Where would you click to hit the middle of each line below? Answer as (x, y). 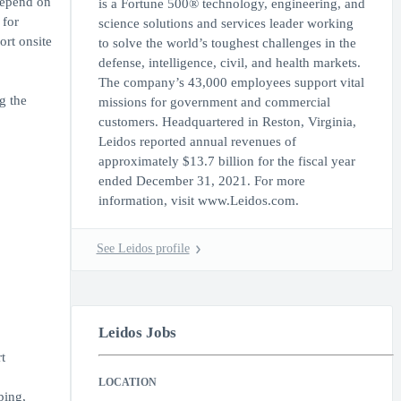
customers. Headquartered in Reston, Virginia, (227, 122)
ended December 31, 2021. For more (201, 181)
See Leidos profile (143, 248)
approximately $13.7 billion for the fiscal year (226, 161)
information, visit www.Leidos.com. (198, 200)
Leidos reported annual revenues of (197, 141)
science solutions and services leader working (226, 23)
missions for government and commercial (214, 102)
